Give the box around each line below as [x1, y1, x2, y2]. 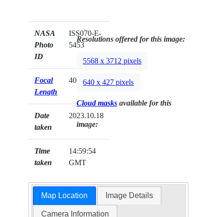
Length [34, 87, 58, 96]
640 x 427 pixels [83, 77, 134, 86]
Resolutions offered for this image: [77, 34, 186, 43]
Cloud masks [77, 98, 118, 107]
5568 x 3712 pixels [83, 56, 142, 65]
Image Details [106, 191, 154, 200]
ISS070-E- [69, 29, 102, 37]
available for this [117, 98, 172, 107]
